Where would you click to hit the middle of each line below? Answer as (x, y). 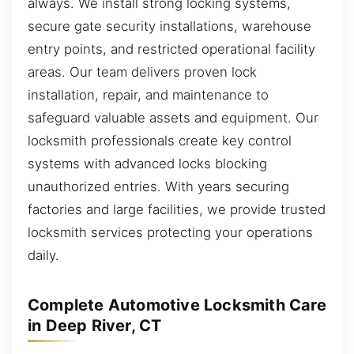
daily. (43, 256)
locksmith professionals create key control (160, 141)
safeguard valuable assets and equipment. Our (173, 118)
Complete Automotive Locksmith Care (177, 305)
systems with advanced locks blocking (147, 164)
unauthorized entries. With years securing (158, 187)
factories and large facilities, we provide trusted (177, 210)
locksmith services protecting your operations (170, 233)
